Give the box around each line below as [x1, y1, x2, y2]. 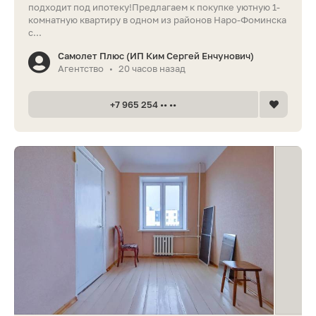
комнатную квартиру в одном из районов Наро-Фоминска [28, 13, 286, 25]
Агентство [58, 62, 104, 74]
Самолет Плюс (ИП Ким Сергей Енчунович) [58, 49, 254, 61]
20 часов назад [119, 62, 186, 74]
